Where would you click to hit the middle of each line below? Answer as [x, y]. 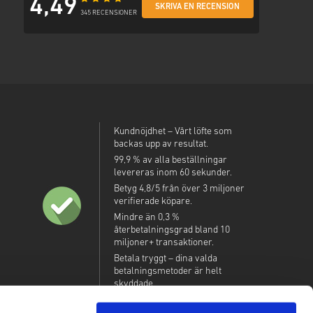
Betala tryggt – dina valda [165, 259]
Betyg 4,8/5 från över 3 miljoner [179, 189]
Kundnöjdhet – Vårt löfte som [173, 132]
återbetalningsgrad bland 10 [172, 231]
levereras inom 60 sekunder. [173, 173]
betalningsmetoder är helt [167, 272]
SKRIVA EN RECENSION [198, 7]
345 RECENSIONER [109, 13]
